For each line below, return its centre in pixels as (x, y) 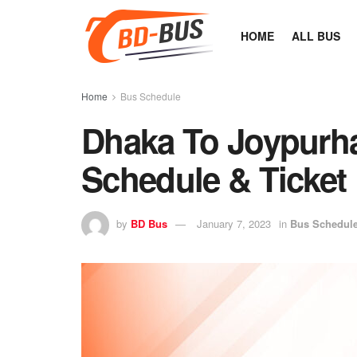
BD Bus (149, 223)
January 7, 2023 (234, 223)
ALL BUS (316, 36)
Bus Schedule (151, 96)
